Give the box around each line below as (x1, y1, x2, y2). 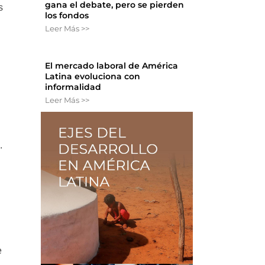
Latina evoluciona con (45, 71, 141, 82)
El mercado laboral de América (45, 60, 179, 72)
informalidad (45, 82, 102, 93)
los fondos (45, 10, 89, 21)
